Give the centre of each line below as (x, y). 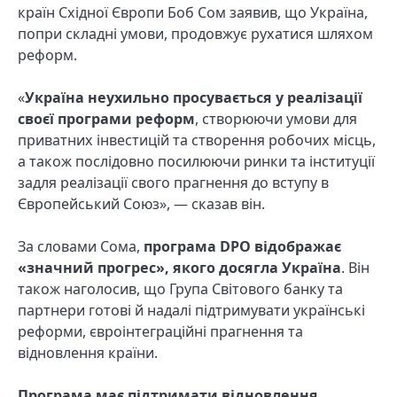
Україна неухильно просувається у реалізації (194, 97)
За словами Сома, (81, 246)
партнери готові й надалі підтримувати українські (191, 310)
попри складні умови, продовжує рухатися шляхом (195, 33)
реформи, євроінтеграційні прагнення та (160, 331)
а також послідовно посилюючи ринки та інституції (196, 161)
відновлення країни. (88, 352)
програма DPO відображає (242, 246)
